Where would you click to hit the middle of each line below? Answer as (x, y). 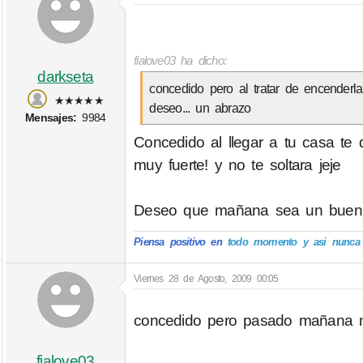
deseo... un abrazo (200, 107)
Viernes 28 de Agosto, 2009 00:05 (206, 278)
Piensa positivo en (178, 242)
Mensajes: (51, 118)
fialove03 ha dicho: (180, 60)
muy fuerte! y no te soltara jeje (237, 165)
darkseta (66, 77)
